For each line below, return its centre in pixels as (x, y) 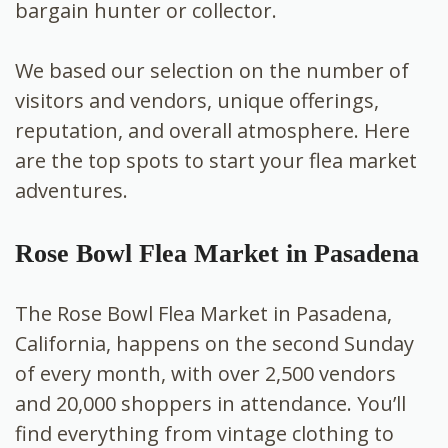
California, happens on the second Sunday (214, 343)
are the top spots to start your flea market (216, 160)
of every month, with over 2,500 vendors (205, 373)
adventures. (71, 190)
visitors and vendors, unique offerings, (197, 100)
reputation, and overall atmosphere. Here (212, 130)
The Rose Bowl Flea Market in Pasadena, (203, 313)
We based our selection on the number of (212, 70)
